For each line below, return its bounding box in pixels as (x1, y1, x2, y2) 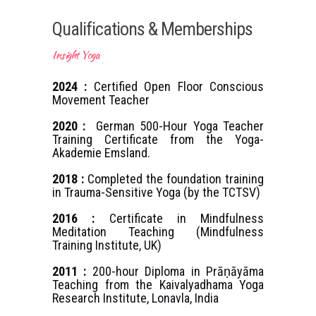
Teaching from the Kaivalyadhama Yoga (52, 277, 264, 293)
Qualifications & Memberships (52, 18, 253, 40)
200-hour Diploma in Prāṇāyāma (86, 264, 265, 279)
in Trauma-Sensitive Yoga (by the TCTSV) (52, 185, 260, 200)
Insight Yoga (52, 47, 99, 63)
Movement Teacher (52, 92, 150, 108)
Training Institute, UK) (52, 238, 162, 253)
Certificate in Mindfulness (95, 211, 264, 226)
